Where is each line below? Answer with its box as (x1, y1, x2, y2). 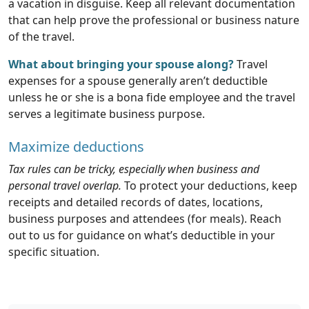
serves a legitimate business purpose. (8, 106, 205, 121)
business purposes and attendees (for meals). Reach (8, 210, 281, 226)
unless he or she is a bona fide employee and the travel (8, 89, 295, 105)
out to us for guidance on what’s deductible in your (8, 227, 275, 243)
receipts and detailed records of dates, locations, (8, 194, 263, 210)
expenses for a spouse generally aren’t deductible (8, 72, 268, 88)
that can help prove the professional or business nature (8, 12, 299, 28)
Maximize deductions (8, 137, 144, 156)
